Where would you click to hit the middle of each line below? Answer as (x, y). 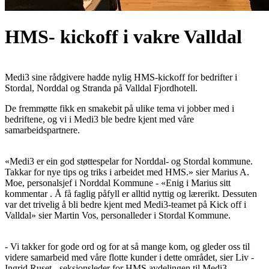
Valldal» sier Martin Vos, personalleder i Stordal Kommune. (118, 215)
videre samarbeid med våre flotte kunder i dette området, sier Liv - (129, 257)
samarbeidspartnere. (42, 130)
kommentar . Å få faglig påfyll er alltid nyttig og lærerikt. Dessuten (131, 193)
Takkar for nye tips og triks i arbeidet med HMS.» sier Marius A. (127, 172)
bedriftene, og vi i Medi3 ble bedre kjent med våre (99, 119)
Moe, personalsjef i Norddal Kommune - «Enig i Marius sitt (118, 183)
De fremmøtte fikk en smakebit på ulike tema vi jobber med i (119, 108)
